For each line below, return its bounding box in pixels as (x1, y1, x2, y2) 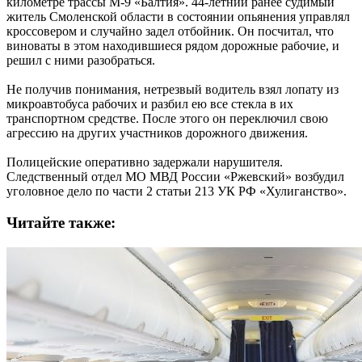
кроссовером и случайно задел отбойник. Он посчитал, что (6, 24, 334, 39)
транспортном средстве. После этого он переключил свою (6, 112, 328, 126)
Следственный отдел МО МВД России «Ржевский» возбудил (6, 170, 344, 184)
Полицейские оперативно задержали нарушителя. (6, 155, 283, 170)
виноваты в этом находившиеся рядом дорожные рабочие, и (6, 39, 339, 53)
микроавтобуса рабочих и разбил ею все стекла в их (6, 97, 293, 112)
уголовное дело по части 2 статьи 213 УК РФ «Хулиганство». (6, 184, 347, 199)
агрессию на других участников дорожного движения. (6, 126, 308, 141)
